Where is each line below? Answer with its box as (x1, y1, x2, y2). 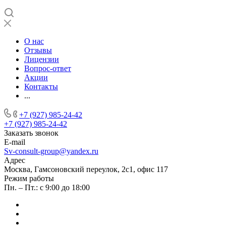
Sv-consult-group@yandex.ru (4, 147, 98, 155)
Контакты (24, 82, 58, 91)
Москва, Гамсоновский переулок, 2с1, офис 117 (4, 165, 168, 174)
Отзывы (24, 46, 52, 54)
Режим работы (4, 174, 54, 183)
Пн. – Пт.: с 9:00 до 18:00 (4, 183, 90, 192)
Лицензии (24, 55, 59, 64)
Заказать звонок (4, 129, 59, 137)
